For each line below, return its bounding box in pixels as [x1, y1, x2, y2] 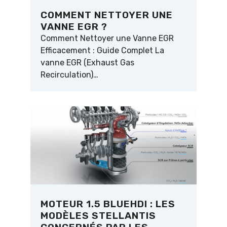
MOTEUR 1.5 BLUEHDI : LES [41, 198, 175, 210]
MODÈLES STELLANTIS [41, 210, 156, 222]
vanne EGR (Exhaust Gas [41, 58, 134, 68]
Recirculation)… [41, 70, 98, 80]
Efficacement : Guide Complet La [41, 46, 164, 56]
